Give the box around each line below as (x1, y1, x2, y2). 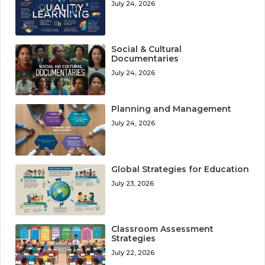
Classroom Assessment (111, 223, 214, 234)
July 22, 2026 (111, 248, 155, 257)
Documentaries (111, 53, 179, 64)
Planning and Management (111, 104, 232, 115)
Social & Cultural (111, 44, 182, 55)
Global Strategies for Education (111, 163, 250, 174)
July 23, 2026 (111, 179, 154, 188)
